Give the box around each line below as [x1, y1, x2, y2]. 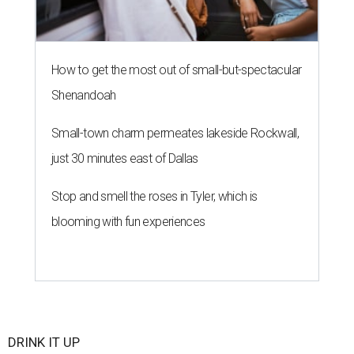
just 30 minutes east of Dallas [51, 150, 198, 166]
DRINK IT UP [8, 333, 80, 350]
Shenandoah [51, 87, 116, 103]
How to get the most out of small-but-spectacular [51, 62, 302, 77]
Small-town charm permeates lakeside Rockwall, [51, 125, 299, 141]
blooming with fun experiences [51, 213, 205, 229]
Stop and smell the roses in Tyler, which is [51, 188, 258, 204]
